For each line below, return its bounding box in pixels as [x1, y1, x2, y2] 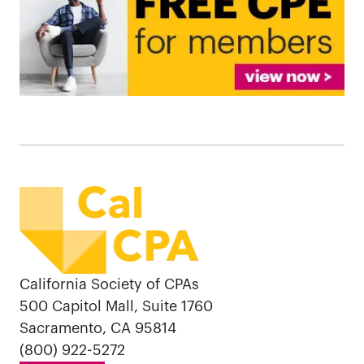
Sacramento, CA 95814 [19, 320, 176, 336]
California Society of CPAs [19, 276, 199, 292]
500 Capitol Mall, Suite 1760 [19, 298, 213, 314]
